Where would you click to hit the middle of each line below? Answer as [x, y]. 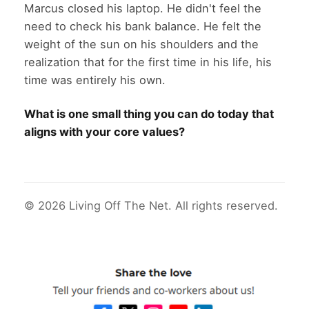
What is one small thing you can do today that [149, 114]
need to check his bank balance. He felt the [143, 26]
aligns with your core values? [104, 132]
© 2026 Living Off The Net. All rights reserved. [151, 206]
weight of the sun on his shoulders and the [141, 44]
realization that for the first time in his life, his [148, 62]
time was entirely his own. [95, 80]
